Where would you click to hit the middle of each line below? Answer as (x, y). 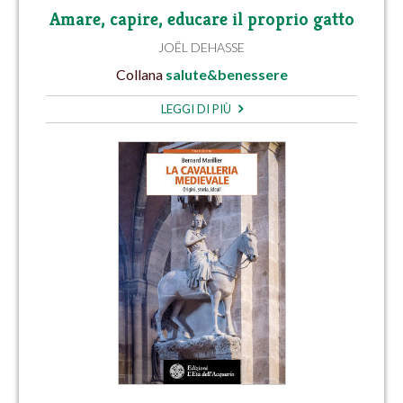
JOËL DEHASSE (201, 48)
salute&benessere (226, 74)
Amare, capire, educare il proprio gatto (201, 20)
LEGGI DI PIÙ (197, 108)
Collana (140, 74)
